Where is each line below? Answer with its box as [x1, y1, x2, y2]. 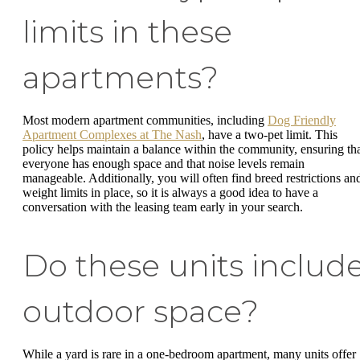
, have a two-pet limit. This [202, 127, 337, 141]
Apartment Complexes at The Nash [22, 127, 202, 141]
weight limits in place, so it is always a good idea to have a [22, 185, 318, 199]
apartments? [22, 58, 219, 96]
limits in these [22, 12, 232, 51]
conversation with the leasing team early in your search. [22, 199, 303, 214]
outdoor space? [22, 292, 259, 330]
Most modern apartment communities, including [22, 112, 268, 127]
